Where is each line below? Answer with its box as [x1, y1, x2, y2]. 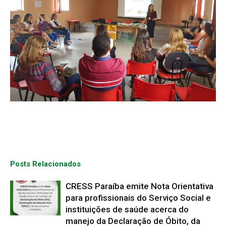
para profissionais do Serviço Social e [66, 192, 211, 203]
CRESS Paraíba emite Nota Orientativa [66, 181, 213, 191]
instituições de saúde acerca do [66, 204, 189, 214]
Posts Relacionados [10, 159, 81, 168]
